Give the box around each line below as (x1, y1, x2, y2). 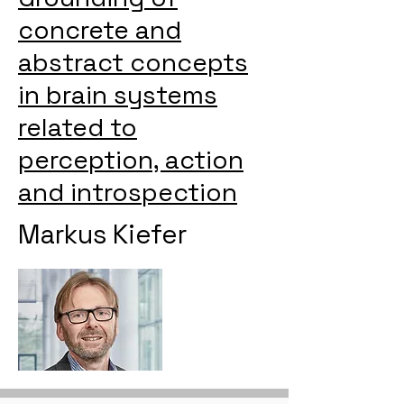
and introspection (18, 176, 237, 208)
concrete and (18, 14, 181, 46)
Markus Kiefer (18, 217, 187, 251)
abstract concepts (18, 46, 248, 78)
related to (18, 111, 137, 143)
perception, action (18, 143, 243, 176)
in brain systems (18, 78, 217, 111)
